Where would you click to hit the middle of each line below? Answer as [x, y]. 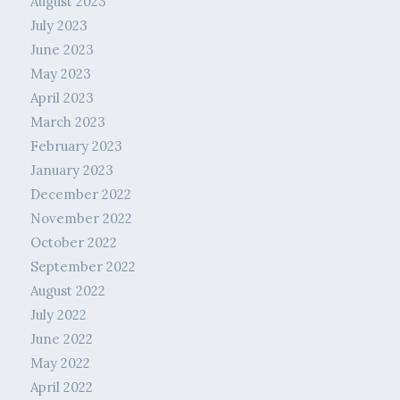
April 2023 [62, 98]
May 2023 [60, 74]
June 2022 [61, 339]
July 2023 [58, 26]
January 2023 [71, 171]
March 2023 [67, 122]
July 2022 [58, 315]
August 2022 [67, 291]
